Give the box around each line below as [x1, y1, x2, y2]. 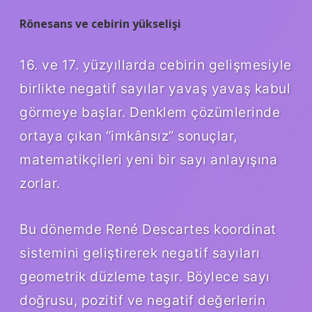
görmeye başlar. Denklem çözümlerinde [19, 103, 280, 120]
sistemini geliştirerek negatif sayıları [19, 244, 260, 261]
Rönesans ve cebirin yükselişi [19, 15, 181, 31]
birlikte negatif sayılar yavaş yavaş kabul [19, 79, 290, 97]
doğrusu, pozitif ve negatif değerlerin [19, 291, 265, 309]
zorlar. [19, 174, 61, 192]
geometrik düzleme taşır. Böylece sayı [19, 267, 270, 285]
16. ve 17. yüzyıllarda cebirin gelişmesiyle [19, 56, 292, 73]
